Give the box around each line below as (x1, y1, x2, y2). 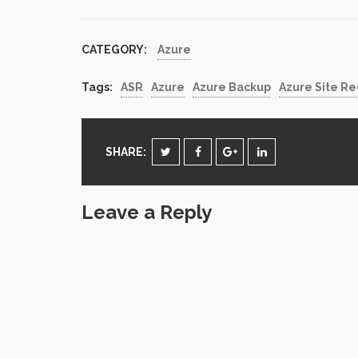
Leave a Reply (82, 200, 212, 224)
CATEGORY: (82, 42, 149, 56)
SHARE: (105, 145, 146, 158)
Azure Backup (193, 80, 271, 93)
